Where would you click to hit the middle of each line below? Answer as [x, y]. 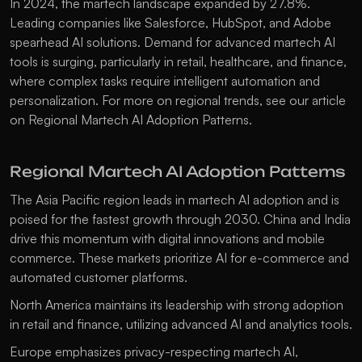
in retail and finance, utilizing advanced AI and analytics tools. [181, 324]
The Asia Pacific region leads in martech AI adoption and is [175, 200]
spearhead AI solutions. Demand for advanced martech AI [173, 42]
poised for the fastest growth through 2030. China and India [180, 219]
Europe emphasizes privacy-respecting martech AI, [154, 352]
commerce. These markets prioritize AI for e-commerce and [179, 258]
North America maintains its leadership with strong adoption [177, 305]
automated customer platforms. [99, 278]
